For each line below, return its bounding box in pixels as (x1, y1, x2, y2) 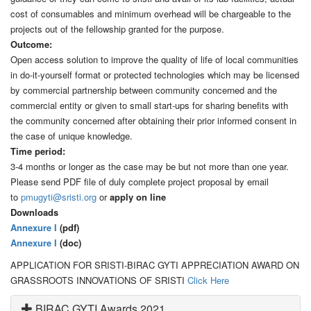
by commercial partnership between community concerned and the (10, 83, 277, 96)
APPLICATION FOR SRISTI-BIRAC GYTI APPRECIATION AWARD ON (10, 258, 299, 271)
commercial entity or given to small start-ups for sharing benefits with (10, 98, 288, 112)
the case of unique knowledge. (10, 128, 133, 142)
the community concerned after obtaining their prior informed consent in (10, 113, 296, 127)
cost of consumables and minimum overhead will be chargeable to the (10, 6, 291, 20)
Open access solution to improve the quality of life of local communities (10, 52, 299, 66)
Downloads (10, 205, 58, 219)
